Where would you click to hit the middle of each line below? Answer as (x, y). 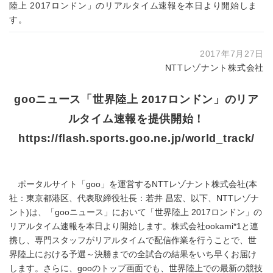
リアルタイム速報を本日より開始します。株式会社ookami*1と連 (134, 226)
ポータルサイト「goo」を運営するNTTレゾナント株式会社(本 (133, 184)
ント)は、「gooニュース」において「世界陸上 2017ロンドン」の (136, 212)
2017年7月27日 (232, 54)
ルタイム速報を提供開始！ (136, 119)
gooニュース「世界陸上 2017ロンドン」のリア (136, 99)
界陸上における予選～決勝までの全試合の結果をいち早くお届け (133, 254)
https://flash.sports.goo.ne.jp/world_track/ (136, 138)
